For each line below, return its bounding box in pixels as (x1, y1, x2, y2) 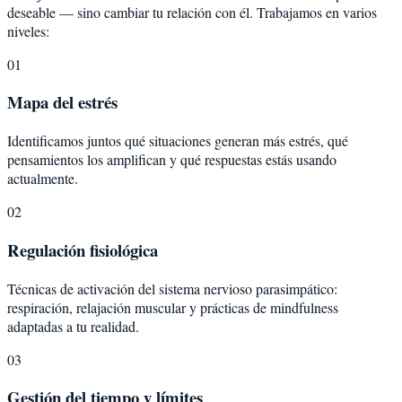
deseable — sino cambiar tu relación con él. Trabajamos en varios (7, 2, 377, 22)
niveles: (7, 21, 49, 40)
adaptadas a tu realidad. (7, 316, 139, 336)
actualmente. (7, 169, 78, 188)
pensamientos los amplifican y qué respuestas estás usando (7, 150, 336, 170)
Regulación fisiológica (7, 237, 158, 262)
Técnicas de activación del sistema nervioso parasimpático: (7, 278, 337, 298)
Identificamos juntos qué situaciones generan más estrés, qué (7, 131, 348, 151)
